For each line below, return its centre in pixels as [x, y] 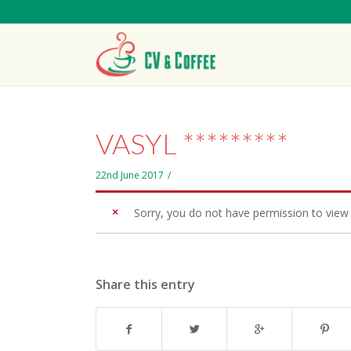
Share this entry [145, 284]
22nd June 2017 [130, 175]
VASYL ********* [192, 143]
